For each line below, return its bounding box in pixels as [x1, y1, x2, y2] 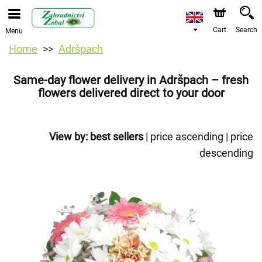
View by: [49, 130, 88, 143]
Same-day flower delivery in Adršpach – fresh [13, 73, 249, 87]
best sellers [90, 130, 143, 143]
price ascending [150, 130, 223, 143]
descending [199, 147, 253, 159]
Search [236, 26, 257, 34]
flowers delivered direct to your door [37, 86, 225, 100]
